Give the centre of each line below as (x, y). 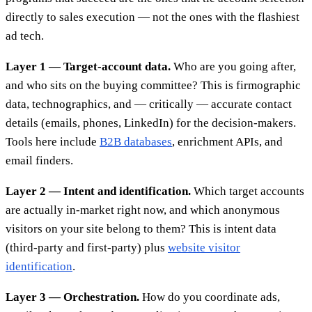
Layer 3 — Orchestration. (72, 297)
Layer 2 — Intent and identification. (98, 191)
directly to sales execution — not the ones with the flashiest (153, 17)
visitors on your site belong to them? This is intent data (141, 228)
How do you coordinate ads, (210, 297)
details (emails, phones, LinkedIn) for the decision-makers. (151, 123)
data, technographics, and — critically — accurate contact (149, 104)
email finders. (39, 160)
